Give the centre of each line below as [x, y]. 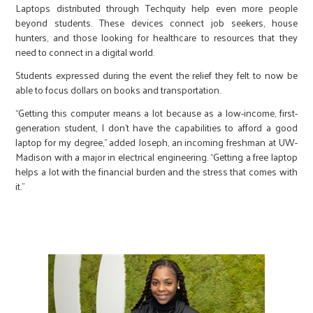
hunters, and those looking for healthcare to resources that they [156, 37]
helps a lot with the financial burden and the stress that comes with [156, 172]
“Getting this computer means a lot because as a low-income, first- [156, 113]
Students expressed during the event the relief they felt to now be [156, 75]
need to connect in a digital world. [86, 52]
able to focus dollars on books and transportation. [119, 90]
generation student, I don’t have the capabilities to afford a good [156, 128]
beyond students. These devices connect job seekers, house [156, 23]
